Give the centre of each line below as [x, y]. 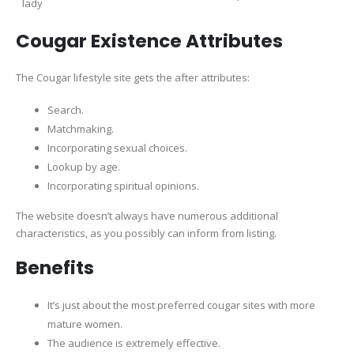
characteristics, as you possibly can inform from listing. [146, 233]
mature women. [85, 324]
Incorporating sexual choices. [117, 148]
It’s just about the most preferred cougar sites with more [181, 305]
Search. [66, 110]
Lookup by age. [84, 167]
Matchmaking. [81, 129]
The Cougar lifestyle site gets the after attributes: [133, 77]
